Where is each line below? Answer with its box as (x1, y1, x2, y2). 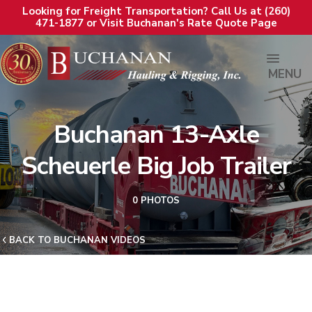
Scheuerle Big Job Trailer (21, 149, 291, 183)
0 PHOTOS (132, 194, 180, 207)
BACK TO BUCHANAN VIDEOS (9, 234, 146, 247)
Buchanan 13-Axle (53, 118, 259, 152)
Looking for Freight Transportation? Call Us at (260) (22, 4, 290, 18)
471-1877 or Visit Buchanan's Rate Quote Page (35, 16, 277, 30)
